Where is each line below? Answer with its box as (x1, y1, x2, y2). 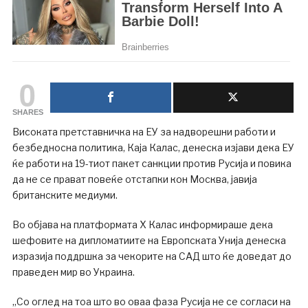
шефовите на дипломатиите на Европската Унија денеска (12, 234, 286, 246)
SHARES (12, 107, 43, 116)
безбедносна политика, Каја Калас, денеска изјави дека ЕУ (12, 141, 294, 153)
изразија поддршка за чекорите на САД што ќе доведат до (12, 250, 291, 262)
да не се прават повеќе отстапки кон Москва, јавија (12, 173, 257, 185)
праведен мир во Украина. (12, 265, 135, 278)
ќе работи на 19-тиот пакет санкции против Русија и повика (12, 157, 291, 169)
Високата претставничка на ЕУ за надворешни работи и (12, 125, 276, 137)
